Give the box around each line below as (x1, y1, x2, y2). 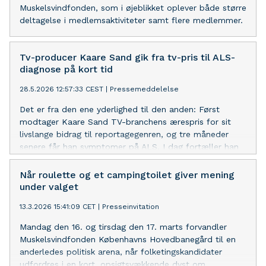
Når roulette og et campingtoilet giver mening (20, 169, 235, 180)
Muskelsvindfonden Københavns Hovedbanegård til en (20, 234, 236, 244)
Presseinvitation (102, 202, 159, 211)
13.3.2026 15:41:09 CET (20, 202, 96, 211)
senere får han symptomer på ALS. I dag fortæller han (20, 141, 239, 151)
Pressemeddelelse (110, 84, 179, 93)
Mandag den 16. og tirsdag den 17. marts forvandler (20, 221, 227, 232)
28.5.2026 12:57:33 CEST (20, 84, 103, 93)
